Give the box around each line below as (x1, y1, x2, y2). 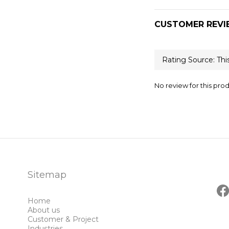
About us (28, 205, 60, 215)
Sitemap (28, 169, 66, 180)
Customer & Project (28, 215, 99, 224)
